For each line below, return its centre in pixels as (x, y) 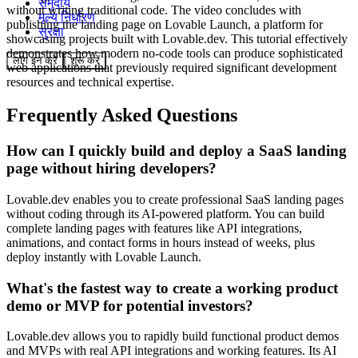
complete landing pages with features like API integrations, (154, 229)
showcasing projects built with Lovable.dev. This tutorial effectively (177, 38)
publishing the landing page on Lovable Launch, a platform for (165, 24)
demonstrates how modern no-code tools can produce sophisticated (175, 53)
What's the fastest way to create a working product (172, 288)
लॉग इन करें (35, 60)
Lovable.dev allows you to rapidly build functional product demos (173, 336)
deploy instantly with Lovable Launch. (104, 257)
